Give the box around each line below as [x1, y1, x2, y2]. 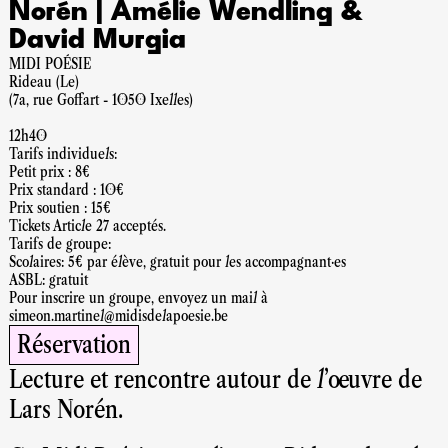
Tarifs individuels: [9, 144, 117, 163]
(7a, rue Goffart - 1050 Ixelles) [9, 90, 193, 109]
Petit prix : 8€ [9, 162, 90, 181]
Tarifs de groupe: [9, 234, 111, 253]
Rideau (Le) [9, 72, 79, 91]
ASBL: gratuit [9, 270, 88, 289]
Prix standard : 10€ [9, 180, 124, 199]
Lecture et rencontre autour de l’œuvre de [9, 364, 422, 395]
